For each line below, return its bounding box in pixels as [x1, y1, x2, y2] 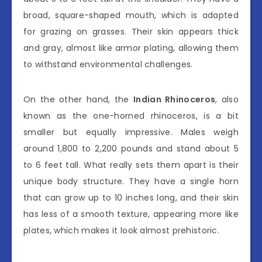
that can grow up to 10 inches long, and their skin [23, 192, 239, 204]
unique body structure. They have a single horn [23, 175, 239, 188]
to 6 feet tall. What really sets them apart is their [23, 159, 239, 171]
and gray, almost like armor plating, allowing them [23, 42, 239, 54]
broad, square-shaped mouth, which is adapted [23, 9, 239, 22]
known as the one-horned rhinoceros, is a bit [23, 110, 239, 122]
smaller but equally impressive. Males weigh [23, 126, 239, 139]
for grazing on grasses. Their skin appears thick [23, 26, 239, 38]
